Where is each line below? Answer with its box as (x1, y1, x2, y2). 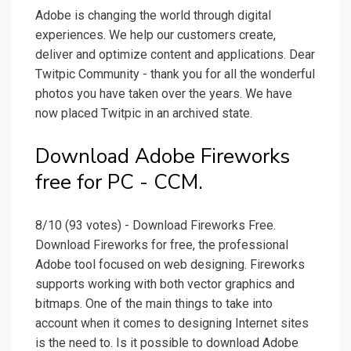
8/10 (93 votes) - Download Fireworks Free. (35, 218, 276, 233)
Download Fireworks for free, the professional (35, 237, 288, 253)
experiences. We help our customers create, (35, 27, 276, 43)
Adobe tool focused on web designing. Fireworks (35, 257, 305, 273)
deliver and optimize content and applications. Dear (35, 47, 315, 63)
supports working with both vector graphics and (35, 277, 295, 292)
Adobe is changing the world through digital (35, 8, 271, 24)
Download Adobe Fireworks (35, 143, 290, 171)
